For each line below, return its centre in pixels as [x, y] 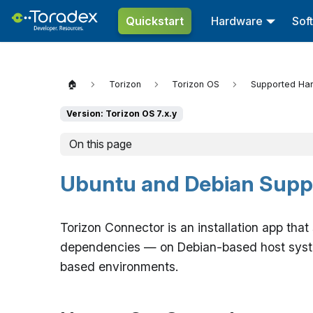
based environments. [119, 267]
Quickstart [154, 21]
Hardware [236, 21]
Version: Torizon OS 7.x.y [122, 114]
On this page [100, 144]
